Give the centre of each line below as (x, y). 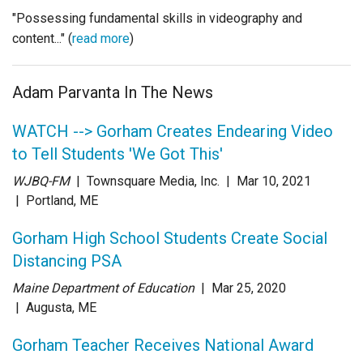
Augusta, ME (61, 307)
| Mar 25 (224, 288)
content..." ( (42, 38)
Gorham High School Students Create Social (170, 238)
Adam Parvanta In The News (113, 92)
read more (101, 38)
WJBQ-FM (43, 181)
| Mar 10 (250, 181)
